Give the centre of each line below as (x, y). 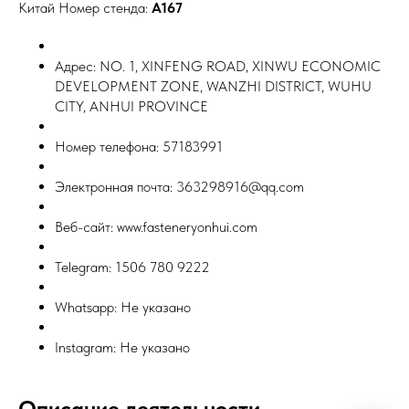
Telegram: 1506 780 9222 (132, 267)
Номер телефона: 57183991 (139, 146)
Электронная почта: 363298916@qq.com (179, 186)
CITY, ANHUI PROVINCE (131, 106)
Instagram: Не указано (122, 347)
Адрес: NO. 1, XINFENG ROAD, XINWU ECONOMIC (218, 66)
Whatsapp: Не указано (123, 307)
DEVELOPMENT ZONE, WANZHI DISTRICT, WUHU (213, 86)
